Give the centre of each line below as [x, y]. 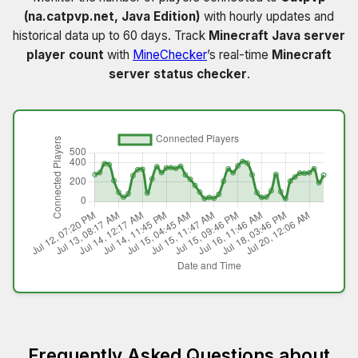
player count [65, 55]
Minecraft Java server [277, 36]
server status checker [177, 74]
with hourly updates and [267, 17]
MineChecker [170, 55]
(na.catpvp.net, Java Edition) [112, 17]
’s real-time [239, 55]
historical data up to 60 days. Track [111, 36]
